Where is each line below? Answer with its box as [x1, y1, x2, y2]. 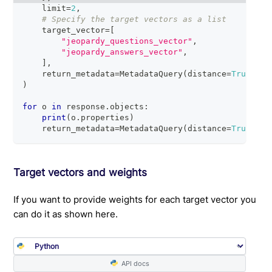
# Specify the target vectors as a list [42, 15, 227, 24]
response [61, 102, 106, 112]
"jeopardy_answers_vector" [61, 47, 183, 57]
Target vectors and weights [13, 166, 148, 178]
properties [81, 113, 130, 123]
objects [110, 102, 144, 112]
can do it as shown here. [13, 208, 118, 220]
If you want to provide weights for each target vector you [13, 193, 257, 205]
